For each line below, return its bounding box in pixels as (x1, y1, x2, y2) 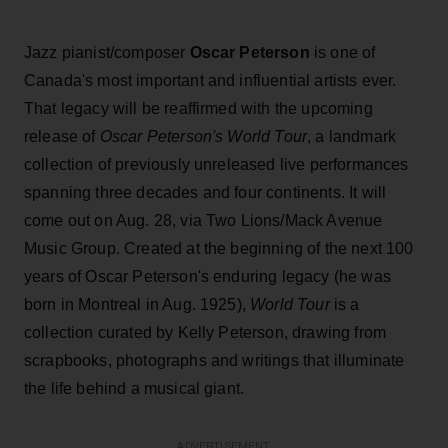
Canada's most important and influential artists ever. (24, 71, 397, 89)
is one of (309, 43, 376, 61)
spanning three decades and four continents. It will (24, 183, 387, 201)
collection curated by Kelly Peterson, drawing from (24, 323, 387, 341)
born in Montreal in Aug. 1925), (24, 295, 251, 313)
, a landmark (307, 127, 397, 145)
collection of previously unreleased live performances (24, 155, 409, 173)
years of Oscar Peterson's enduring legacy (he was (24, 267, 391, 285)
